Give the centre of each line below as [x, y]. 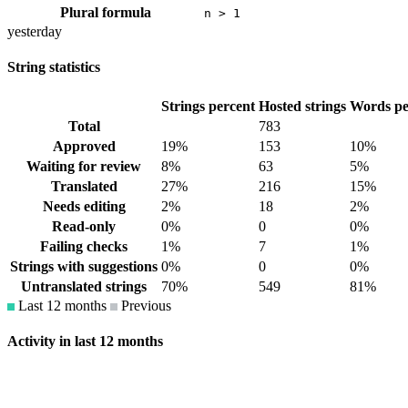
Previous [144, 305]
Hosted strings [302, 106]
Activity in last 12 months [85, 341]
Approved [84, 146]
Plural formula [105, 13]
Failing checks [84, 246]
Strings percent [208, 106]
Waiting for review [84, 166]
